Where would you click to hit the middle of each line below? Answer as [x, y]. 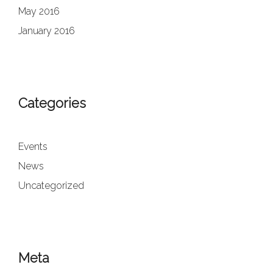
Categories [52, 103]
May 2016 [39, 11]
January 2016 [47, 31]
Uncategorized [51, 186]
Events [33, 147]
